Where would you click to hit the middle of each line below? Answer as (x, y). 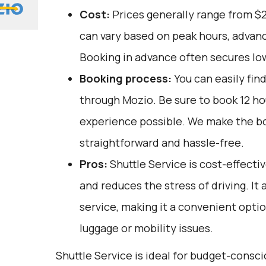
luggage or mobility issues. (146, 228)
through (101, 100)
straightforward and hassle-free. (161, 142)
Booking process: (125, 78)
